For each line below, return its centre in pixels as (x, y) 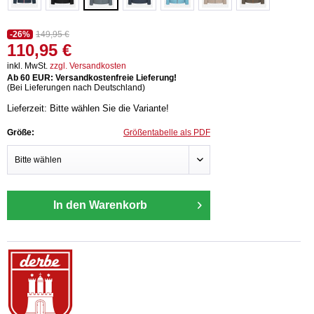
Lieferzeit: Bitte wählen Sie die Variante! (88, 108)
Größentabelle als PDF (167, 132)
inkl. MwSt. (28, 66)
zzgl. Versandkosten (88, 66)
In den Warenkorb (100, 205)
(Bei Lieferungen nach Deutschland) (76, 87)
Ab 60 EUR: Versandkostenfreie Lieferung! (92, 77)
